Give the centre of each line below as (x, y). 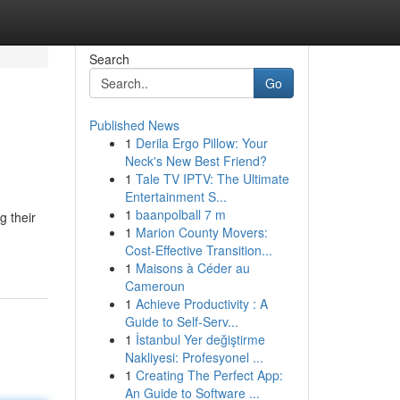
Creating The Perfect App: (209, 375)
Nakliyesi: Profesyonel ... (194, 357)
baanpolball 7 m (180, 214)
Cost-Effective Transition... (198, 250)
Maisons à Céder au (192, 268)
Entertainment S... (175, 196)
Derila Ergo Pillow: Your (201, 143)
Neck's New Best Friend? (196, 161)
